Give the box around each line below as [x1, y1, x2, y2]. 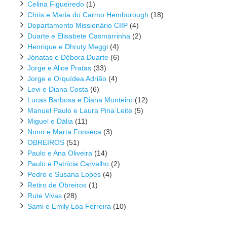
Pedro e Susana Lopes [27, 170, 101, 179]
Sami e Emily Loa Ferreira [27, 202, 111, 211]
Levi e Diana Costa [27, 85, 88, 94]
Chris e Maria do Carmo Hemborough [27, 11, 148, 19]
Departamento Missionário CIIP [27, 21, 128, 30]
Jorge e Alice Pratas [27, 64, 91, 72]
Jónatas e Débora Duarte [27, 53, 108, 62]
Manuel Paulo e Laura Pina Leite [27, 106, 132, 115]
